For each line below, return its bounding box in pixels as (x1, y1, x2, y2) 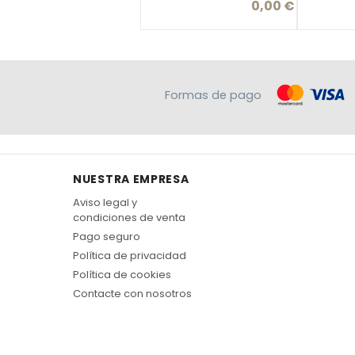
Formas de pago (165, 86, 265, 103)
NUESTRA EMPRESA (73, 170, 189, 187)
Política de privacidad (73, 247, 186, 263)
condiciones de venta (73, 209, 185, 225)
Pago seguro (73, 228, 140, 244)
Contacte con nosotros (73, 285, 192, 301)
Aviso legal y (73, 194, 137, 210)
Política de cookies (73, 266, 171, 282)
